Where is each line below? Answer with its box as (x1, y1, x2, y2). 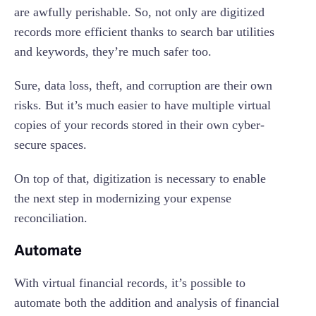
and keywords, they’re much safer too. (14, 44, 212, 59)
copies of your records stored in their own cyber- (14, 118, 265, 133)
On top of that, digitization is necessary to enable (14, 171, 266, 186)
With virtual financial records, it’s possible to (14, 276, 245, 291)
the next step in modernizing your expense (14, 191, 231, 206)
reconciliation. (14, 211, 87, 226)
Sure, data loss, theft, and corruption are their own (14, 78, 272, 93)
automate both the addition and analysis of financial (14, 296, 279, 310)
